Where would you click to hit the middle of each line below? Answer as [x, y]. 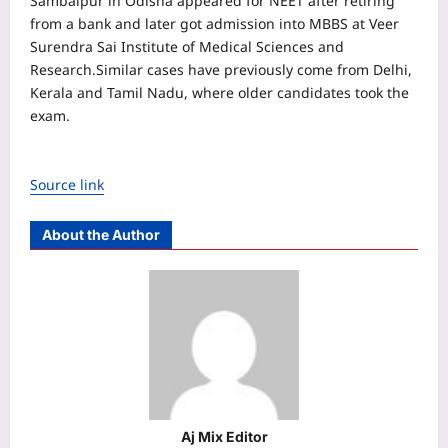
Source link [67, 185]
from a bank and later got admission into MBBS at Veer [214, 24]
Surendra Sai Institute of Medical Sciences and [187, 47]
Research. [63, 70]
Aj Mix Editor [224, 437]
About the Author [101, 235]
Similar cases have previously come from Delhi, [254, 70]
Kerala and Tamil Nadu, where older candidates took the [219, 93]
